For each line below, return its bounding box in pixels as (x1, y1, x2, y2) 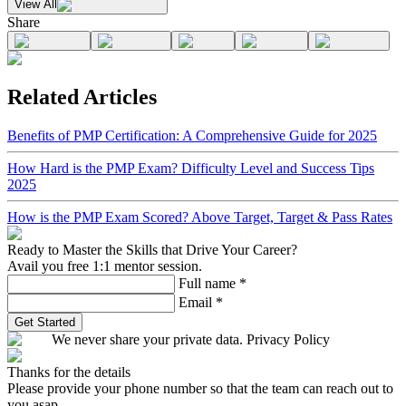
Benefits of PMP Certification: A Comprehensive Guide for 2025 (7, 127, 377, 143)
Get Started (14, 314, 75, 329)
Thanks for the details (7, 363, 130, 380)
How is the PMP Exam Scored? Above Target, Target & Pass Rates (7, 208, 392, 225)
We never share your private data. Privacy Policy (52, 331, 330, 347)
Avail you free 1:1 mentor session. (7, 257, 202, 274)
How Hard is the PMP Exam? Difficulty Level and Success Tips (7, 159, 374, 176)
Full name (179, 275, 236, 291)
